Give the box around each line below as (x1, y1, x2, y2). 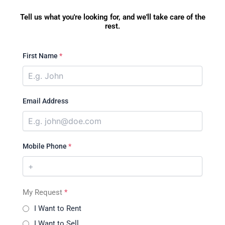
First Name (23, 52, 59, 60)
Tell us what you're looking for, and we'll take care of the (20, 12, 205, 22)
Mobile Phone (23, 142, 68, 151)
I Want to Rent (34, 204, 81, 213)
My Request (23, 188, 64, 197)
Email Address (23, 97, 68, 105)
